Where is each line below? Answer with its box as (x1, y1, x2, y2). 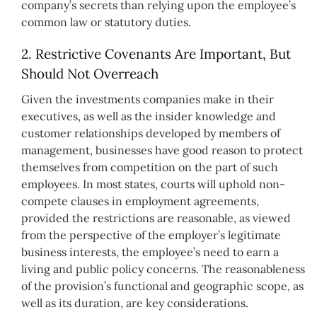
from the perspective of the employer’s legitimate (21, 227, 281, 242)
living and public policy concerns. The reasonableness (21, 261, 305, 276)
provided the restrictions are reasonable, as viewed (21, 210, 291, 225)
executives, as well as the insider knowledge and (21, 108, 276, 123)
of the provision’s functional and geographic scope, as (21, 278, 304, 293)
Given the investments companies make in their (21, 91, 274, 106)
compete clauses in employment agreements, (21, 193, 259, 208)
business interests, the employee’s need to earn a (21, 244, 279, 259)
